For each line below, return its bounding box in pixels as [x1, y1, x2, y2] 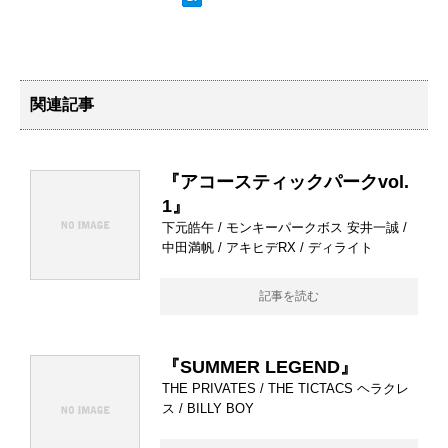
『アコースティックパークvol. [162, 172, 409, 193]
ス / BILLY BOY [162, 401, 254, 417]
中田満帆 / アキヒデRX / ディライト [162, 240, 373, 256]
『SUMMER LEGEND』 [162, 357, 358, 378]
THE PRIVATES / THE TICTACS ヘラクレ [162, 381, 409, 397]
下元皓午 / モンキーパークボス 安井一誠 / [162, 220, 407, 236]
